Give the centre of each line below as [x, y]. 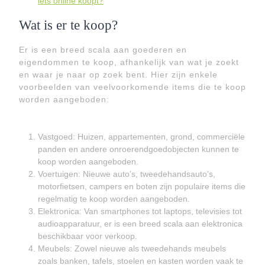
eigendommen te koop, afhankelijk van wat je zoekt [129, 62]
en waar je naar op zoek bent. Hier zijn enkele [118, 75]
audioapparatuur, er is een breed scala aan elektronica [140, 224]
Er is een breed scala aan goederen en [103, 50]
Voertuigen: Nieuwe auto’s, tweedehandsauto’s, [127, 174]
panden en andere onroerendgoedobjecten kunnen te [138, 149]
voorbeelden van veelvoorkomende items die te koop [132, 87]
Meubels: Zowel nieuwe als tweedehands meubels [132, 248]
